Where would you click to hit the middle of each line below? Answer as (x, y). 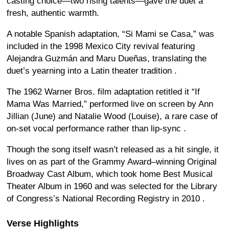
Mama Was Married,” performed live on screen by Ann (110, 104)
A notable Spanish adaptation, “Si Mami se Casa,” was (110, 34)
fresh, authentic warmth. (53, 13)
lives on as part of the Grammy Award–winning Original (112, 162)
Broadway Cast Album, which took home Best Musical (110, 174)
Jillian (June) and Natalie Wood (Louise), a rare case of (112, 117)
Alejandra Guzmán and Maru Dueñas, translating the (107, 59)
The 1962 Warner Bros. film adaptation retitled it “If (103, 92)
